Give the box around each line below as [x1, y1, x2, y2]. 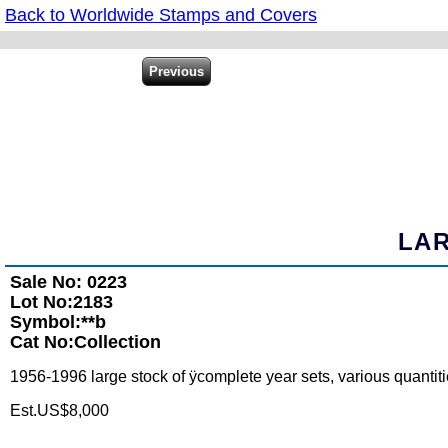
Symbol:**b [10, 312, 106, 333]
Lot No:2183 [10, 292, 113, 313]
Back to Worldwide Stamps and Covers [5, 5, 317, 25]
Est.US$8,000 [10, 402, 109, 420]
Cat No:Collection [10, 332, 161, 353]
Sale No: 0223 [10, 272, 127, 293]
